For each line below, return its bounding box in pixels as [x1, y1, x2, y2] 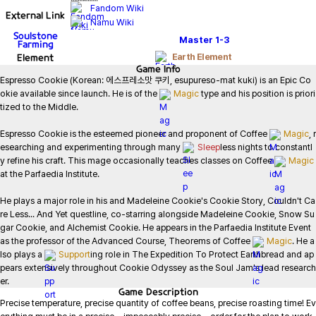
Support [59, 249, 90, 260]
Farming [17, 38, 54, 50]
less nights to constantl [220, 142, 313, 152]
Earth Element [171, 51, 232, 63]
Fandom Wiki [90, 3, 144, 13]
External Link [6, 9, 65, 21]
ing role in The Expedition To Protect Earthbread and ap [90, 249, 314, 260]
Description [145, 286, 198, 298]
